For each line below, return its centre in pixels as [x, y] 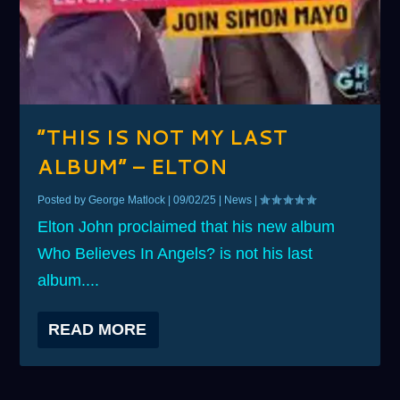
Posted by [63, 200]
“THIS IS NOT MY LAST [163, 137]
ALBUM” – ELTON [133, 167]
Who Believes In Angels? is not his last [175, 254]
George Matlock [127, 200]
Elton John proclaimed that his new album [187, 227]
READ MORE [98, 330]
